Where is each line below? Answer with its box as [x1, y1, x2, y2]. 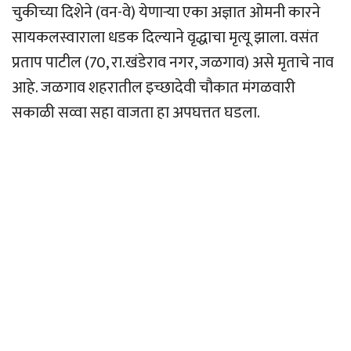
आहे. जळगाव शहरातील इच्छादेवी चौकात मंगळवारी [12, 74, 295, 102]
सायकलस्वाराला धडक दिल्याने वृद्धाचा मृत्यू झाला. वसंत [12, 24, 319, 52]
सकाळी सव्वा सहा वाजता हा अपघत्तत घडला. [12, 100, 260, 127]
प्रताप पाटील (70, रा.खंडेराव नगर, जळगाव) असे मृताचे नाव [12, 49, 334, 77]
